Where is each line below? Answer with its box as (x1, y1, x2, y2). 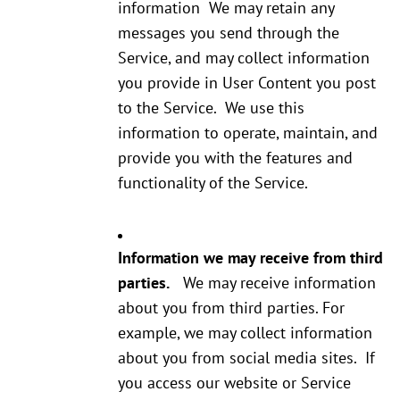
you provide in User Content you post (118, 72, 376, 94)
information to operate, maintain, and (118, 122, 378, 144)
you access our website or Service (118, 372, 351, 394)
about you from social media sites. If (118, 347, 375, 369)
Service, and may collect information (118, 47, 370, 69)
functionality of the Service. (118, 172, 308, 194)
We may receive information (170, 272, 376, 294)
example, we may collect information (118, 322, 372, 344)
